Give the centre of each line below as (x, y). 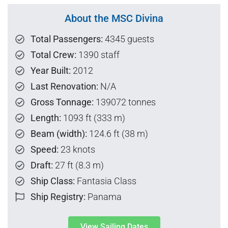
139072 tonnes (125, 102)
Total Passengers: (67, 39)
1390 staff (98, 55)
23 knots (77, 150)
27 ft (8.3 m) (78, 165)
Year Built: (51, 71)
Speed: (45, 150)
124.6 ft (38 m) (118, 134)
